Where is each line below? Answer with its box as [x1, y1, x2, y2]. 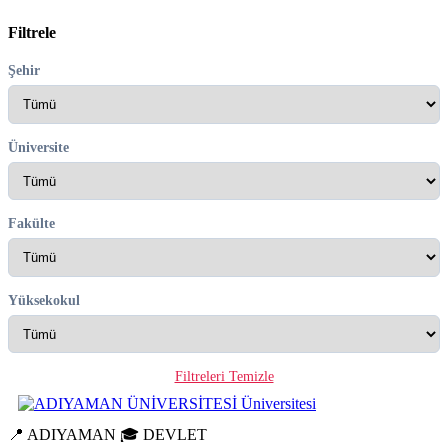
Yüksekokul [8, 292, 80, 308]
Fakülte [8, 216, 55, 232]
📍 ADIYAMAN [8, 426, 116, 444]
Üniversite [8, 139, 69, 155]
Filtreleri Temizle [174, 369, 274, 385]
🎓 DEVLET [120, 426, 207, 444]
